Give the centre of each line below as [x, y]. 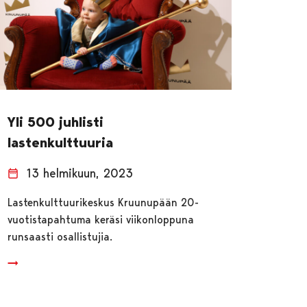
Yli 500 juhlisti [56, 122]
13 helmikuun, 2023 [80, 173]
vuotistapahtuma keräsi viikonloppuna [101, 219]
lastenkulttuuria [61, 142]
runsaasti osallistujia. [60, 236]
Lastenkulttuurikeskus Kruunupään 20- [103, 202]
